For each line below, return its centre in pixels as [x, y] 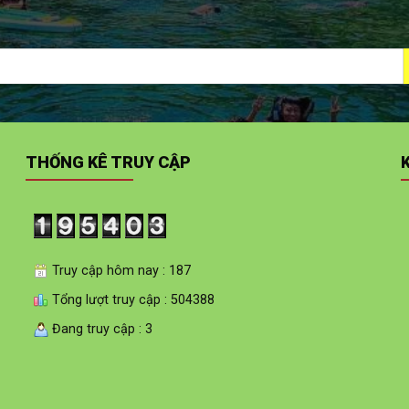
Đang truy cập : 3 [101, 329]
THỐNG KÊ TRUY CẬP [109, 163]
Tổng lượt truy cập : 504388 [132, 299]
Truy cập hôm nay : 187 [120, 270]
